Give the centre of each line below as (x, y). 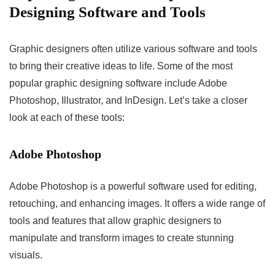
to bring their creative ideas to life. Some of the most (121, 66)
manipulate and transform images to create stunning (122, 238)
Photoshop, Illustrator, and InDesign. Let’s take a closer (128, 100)
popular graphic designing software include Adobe (118, 83)
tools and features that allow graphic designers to (115, 220)
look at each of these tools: (67, 117)
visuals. (26, 255)
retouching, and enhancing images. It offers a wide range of (137, 203)
